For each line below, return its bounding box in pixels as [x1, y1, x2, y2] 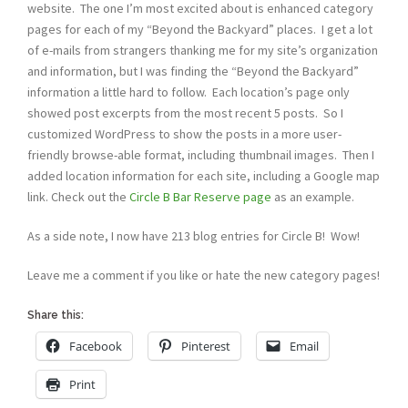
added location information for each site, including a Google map [27, 168, 380, 185]
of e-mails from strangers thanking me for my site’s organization [27, 42, 378, 59]
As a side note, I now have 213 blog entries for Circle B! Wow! [27, 228, 360, 245]
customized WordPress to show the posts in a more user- [27, 126, 342, 143]
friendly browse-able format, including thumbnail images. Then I [27, 147, 374, 164]
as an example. [271, 189, 354, 206]
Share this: [27, 309, 84, 322]
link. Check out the [27, 189, 129, 206]
